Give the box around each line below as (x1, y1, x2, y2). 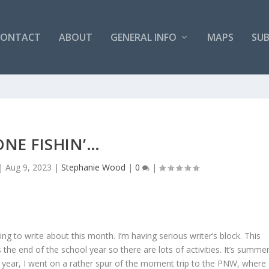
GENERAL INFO (110, 31, 177, 44)
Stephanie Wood (61, 162, 125, 173)
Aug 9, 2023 (5, 162, 52, 173)
